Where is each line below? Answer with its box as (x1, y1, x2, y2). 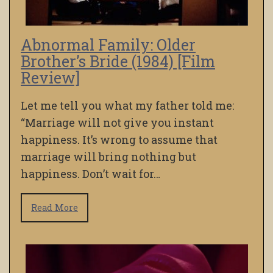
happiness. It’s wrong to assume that (21, 132, 218, 147)
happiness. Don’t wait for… (21, 166, 160, 182)
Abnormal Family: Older (21, 35, 196, 55)
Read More (31, 202, 78, 214)
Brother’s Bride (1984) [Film (21, 51, 215, 72)
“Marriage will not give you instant (21, 115, 214, 130)
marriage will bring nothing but (21, 149, 196, 165)
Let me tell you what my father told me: (21, 98, 234, 113)
